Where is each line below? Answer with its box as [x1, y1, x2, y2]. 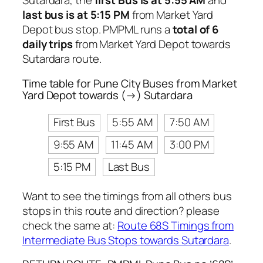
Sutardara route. [22, 51, 102, 67]
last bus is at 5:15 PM [22, 7, 130, 23]
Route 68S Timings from [117, 217, 234, 233]
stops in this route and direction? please [22, 203, 220, 218]
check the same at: [22, 217, 118, 233]
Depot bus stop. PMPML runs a [22, 22, 173, 38]
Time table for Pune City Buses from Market [22, 75, 237, 91]
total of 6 [173, 22, 220, 38]
